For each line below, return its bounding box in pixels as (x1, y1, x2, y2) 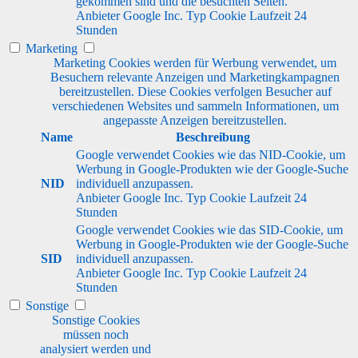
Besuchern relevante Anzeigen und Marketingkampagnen (50, 70, 340, 84)
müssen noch (62, 327, 129, 341)
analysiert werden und (40, 341, 151, 356)
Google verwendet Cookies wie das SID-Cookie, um (76, 222, 343, 237)
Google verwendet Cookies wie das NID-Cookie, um (76, 147, 345, 161)
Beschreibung (175, 129, 250, 144)
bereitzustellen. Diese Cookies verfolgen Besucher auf (58, 84, 332, 98)
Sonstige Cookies (51, 312, 140, 327)
